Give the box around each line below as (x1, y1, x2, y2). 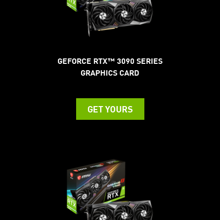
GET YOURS (87, 103, 133, 114)
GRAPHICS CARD (81, 67, 139, 78)
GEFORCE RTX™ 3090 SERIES (57, 55, 163, 66)
